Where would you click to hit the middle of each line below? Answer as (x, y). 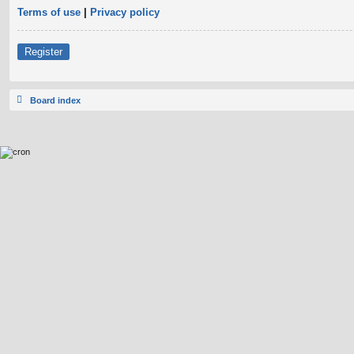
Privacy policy (125, 12)
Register (43, 51)
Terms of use (49, 12)
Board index (55, 100)
